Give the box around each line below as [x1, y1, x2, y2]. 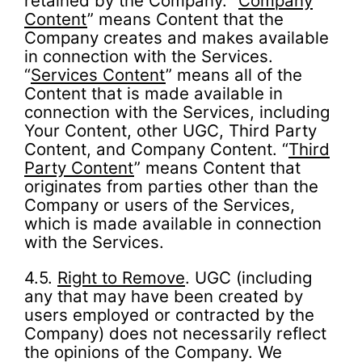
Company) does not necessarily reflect [24, 322, 326, 343]
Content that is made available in [24, 83, 283, 104]
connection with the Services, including [24, 102, 330, 123]
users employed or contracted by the [24, 304, 314, 325]
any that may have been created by [24, 285, 303, 306]
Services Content [31, 65, 166, 86]
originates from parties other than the [24, 176, 318, 197]
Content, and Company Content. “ [24, 139, 288, 160]
